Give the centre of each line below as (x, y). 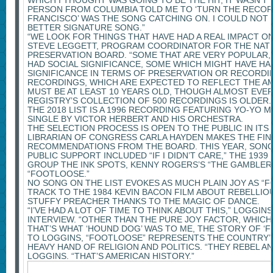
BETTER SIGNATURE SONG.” (86, 28)
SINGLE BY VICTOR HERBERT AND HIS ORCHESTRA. (135, 119)
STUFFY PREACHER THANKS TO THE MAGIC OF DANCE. (143, 201)
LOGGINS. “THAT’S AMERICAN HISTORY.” (111, 256)
